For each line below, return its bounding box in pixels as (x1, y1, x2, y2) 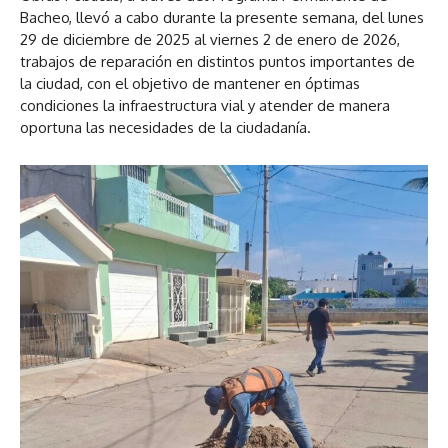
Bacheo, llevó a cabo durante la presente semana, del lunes (20, 7, 424, 27)
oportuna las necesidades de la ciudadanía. (20, 117, 311, 137)
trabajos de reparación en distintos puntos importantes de (20, 51, 415, 71)
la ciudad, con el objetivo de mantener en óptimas (20, 73, 360, 93)
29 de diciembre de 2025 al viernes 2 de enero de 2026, (20, 29, 400, 49)
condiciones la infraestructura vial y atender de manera (20, 95, 390, 115)
